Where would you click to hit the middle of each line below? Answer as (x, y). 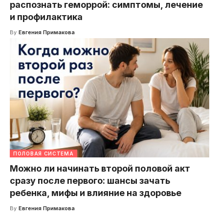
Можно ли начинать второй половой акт (100, 169)
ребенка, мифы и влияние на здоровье (96, 193)
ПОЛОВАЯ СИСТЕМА (44, 154)
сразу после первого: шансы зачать (90, 181)
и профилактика (46, 17)
